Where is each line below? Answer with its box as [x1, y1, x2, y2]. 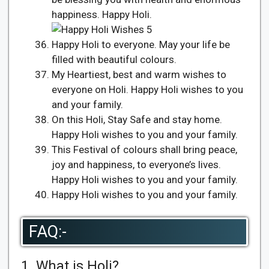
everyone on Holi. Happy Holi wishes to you [52, 83, 243, 95]
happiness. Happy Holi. [52, 8, 152, 20]
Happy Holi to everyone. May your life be [52, 38, 230, 50]
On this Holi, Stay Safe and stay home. [52, 113, 222, 125]
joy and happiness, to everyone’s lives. [52, 158, 221, 171]
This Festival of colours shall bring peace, [52, 143, 237, 156]
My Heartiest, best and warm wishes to [52, 68, 226, 80]
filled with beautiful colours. [52, 53, 177, 65]
